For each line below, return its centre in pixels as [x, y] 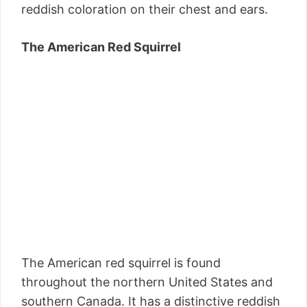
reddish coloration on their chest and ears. [145, 10]
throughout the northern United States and [147, 282]
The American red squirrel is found [121, 263]
